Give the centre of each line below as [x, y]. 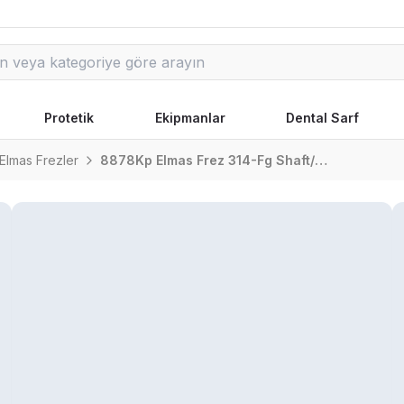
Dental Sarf [323, 118]
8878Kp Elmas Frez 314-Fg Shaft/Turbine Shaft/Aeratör [321, 160]
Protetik [69, 118]
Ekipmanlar [190, 118]
